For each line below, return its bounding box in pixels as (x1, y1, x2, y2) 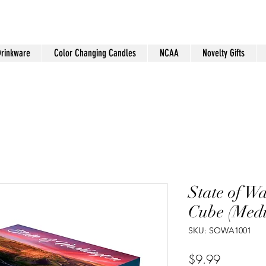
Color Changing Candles (53, 47, 136, 59)
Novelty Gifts (202, 47, 245, 59)
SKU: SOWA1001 (188, 224, 251, 236)
